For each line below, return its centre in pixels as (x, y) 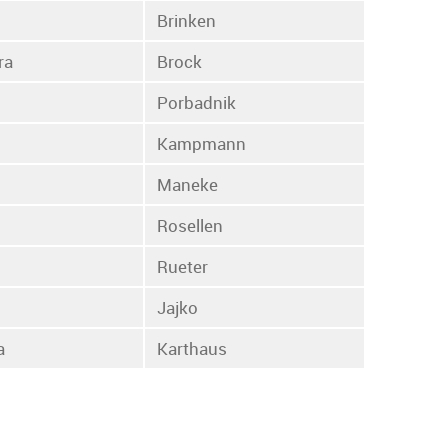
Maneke (188, 184)
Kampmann (202, 143)
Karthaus (192, 348)
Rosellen (190, 225)
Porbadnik (197, 102)
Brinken (187, 20)
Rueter (183, 266)
